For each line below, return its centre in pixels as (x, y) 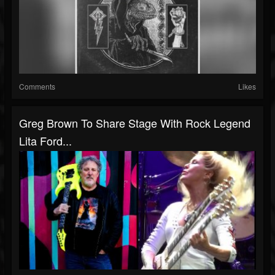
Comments (37, 87)
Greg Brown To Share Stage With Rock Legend (135, 123)
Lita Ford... (45, 141)
